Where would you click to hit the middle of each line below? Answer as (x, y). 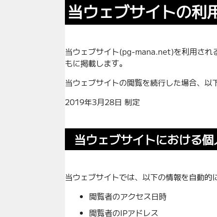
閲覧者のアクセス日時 (128, 196)
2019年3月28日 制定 (103, 101)
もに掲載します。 (96, 63)
